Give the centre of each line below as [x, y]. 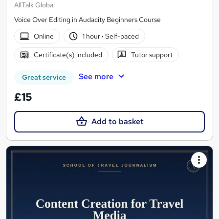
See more [96, 77]
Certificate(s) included [68, 55]
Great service [44, 77]
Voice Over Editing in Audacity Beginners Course [88, 20]
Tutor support [152, 55]
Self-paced [121, 36]
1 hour [92, 36]
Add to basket [117, 122]
